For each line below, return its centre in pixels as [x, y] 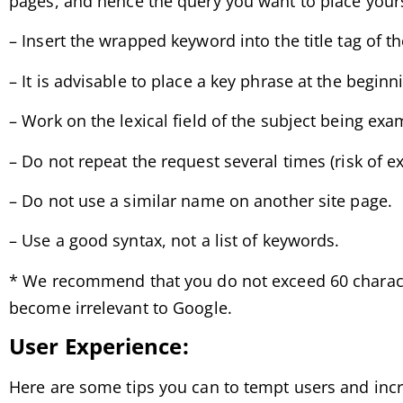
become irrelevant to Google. [121, 307]
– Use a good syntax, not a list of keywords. [175, 241]
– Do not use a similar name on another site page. [201, 200]
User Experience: [99, 346]
